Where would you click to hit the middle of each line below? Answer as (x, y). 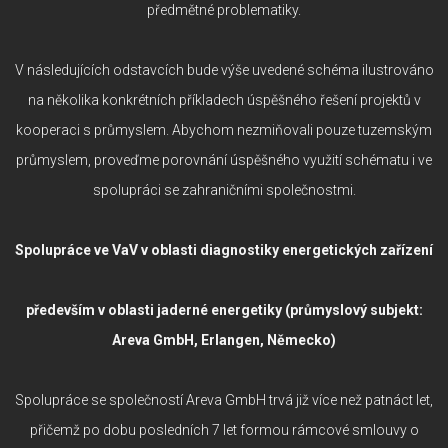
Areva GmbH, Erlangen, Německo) (224, 339)
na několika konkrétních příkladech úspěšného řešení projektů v (224, 99)
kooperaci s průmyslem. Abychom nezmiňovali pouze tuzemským (224, 129)
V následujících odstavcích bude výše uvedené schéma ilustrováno (224, 69)
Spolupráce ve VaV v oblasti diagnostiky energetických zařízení (224, 249)
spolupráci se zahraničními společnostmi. (224, 189)
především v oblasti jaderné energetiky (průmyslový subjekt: (224, 309)
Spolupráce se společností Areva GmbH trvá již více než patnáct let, (224, 399)
